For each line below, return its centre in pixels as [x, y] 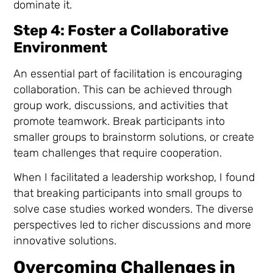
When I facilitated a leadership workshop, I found [134, 177]
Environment [61, 47]
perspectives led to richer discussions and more [133, 225]
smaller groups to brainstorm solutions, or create [134, 137]
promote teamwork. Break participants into [119, 121]
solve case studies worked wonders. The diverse [134, 209]
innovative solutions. [65, 240]
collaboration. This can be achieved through [123, 89]
